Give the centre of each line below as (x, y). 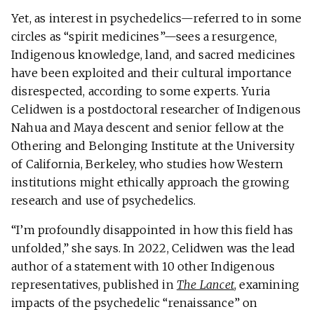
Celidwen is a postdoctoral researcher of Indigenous (156, 110)
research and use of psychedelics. (105, 201)
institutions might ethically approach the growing (150, 183)
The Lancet (205, 285)
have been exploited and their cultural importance (151, 73)
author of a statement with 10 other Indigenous (143, 267)
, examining (267, 285)
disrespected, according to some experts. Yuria (141, 91)
